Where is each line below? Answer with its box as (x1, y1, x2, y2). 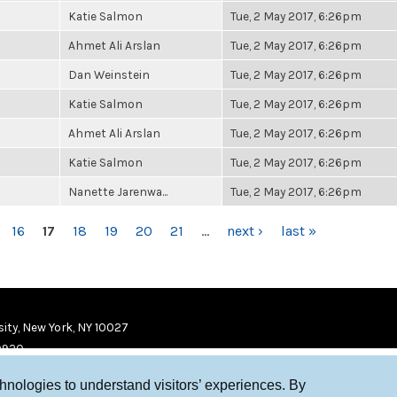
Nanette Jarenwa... (68, 184, 167, 198)
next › (227, 222, 263, 239)
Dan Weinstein (68, 67, 150, 82)
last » (281, 222, 316, 239)
